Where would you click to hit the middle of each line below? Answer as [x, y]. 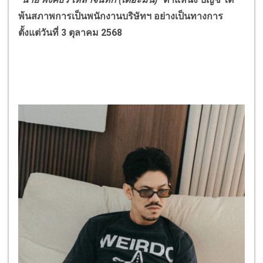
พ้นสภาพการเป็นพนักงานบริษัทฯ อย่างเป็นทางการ [121, 16]
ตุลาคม [84, 32]
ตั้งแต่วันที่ [40, 32]
